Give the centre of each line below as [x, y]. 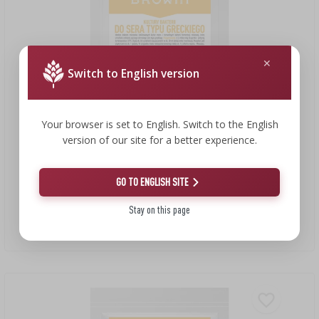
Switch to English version [133, 74]
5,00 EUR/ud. [45, 231]
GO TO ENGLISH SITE [152, 182]
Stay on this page [159, 209]
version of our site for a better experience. [159, 140]
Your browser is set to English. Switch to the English [159, 124]
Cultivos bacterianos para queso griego [99, 216]
